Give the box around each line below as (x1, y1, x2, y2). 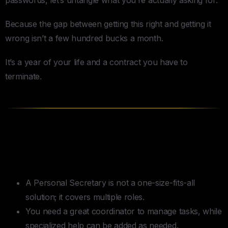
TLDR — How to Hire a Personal (5, 133, 212, 151)
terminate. (5, 71, 42, 82)
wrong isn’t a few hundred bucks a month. (5, 33, 163, 44)
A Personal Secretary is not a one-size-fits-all (25, 178, 195, 188)
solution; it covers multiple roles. (25, 192, 145, 203)
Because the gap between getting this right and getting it (5, 19, 211, 30)
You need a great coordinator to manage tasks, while (25, 206, 222, 217)
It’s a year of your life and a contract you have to (5, 57, 188, 68)
